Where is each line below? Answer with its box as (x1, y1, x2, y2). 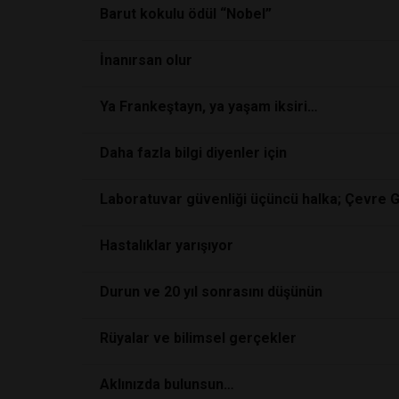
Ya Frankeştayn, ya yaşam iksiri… (100, 97, 318, 115)
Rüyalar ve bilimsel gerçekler (100, 329, 297, 346)
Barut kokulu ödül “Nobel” (100, 4, 272, 22)
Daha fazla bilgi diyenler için (100, 143, 287, 161)
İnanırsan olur (100, 51, 192, 69)
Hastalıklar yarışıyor (100, 236, 233, 254)
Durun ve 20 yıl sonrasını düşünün (100, 282, 322, 300)
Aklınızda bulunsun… (100, 375, 234, 393)
